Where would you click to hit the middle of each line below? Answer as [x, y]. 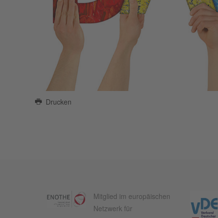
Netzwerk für [113, 209]
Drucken [57, 102]
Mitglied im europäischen [132, 196]
